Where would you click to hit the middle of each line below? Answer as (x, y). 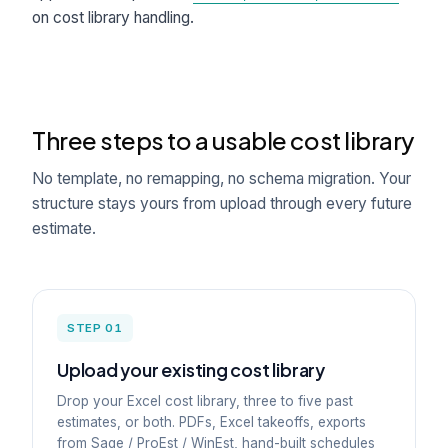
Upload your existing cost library (191, 369)
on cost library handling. (113, 17)
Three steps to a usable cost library (223, 140)
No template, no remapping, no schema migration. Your (221, 178)
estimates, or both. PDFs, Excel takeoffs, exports (211, 422)
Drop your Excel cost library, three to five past (205, 401)
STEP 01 (95, 328)
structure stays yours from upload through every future (222, 203)
